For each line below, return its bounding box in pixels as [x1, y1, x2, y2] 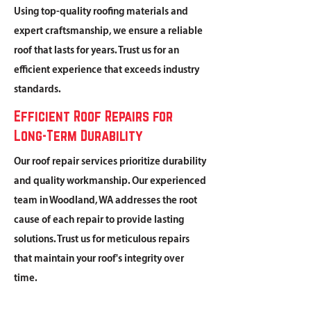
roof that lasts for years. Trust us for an [14, 45, 179, 56]
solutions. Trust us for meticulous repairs [14, 234, 190, 245]
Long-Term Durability [14, 127, 142, 144]
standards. [14, 84, 61, 95]
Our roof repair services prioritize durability [14, 156, 206, 167]
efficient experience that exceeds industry [14, 65, 199, 76]
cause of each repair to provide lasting [14, 215, 184, 226]
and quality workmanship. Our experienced [14, 176, 206, 187]
